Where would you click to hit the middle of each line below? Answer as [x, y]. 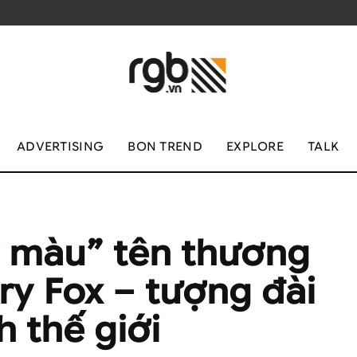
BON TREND [165, 147]
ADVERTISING [60, 147]
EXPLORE [255, 147]
